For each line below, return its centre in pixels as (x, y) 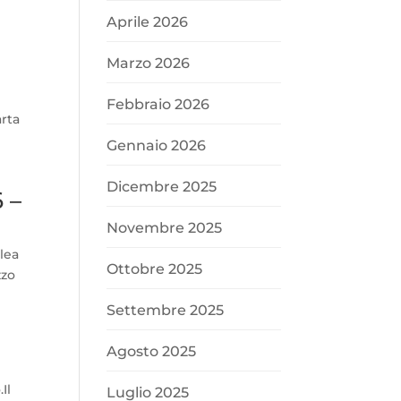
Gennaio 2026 (157, 145)
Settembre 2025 (166, 310)
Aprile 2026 (148, 21)
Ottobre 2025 (155, 269)
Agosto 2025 (152, 351)
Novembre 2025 (165, 227)
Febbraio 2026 (158, 104)
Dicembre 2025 (162, 186)
